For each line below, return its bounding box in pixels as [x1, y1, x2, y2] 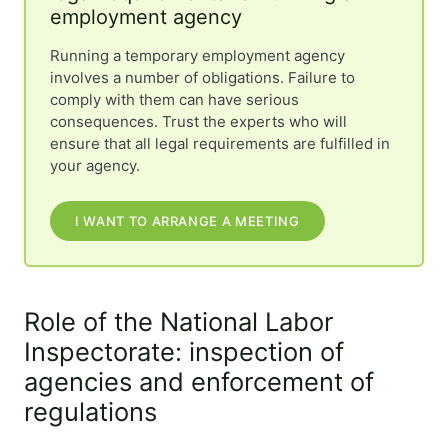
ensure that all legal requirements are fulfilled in [50, 134, 390, 153]
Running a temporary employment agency [50, 46, 345, 65]
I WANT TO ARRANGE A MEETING [75, 213, 300, 229]
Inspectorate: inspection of [24, 336, 344, 367]
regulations [24, 396, 157, 427]
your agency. [50, 156, 140, 175]
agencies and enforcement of [24, 366, 374, 397]
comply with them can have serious [50, 90, 299, 109]
